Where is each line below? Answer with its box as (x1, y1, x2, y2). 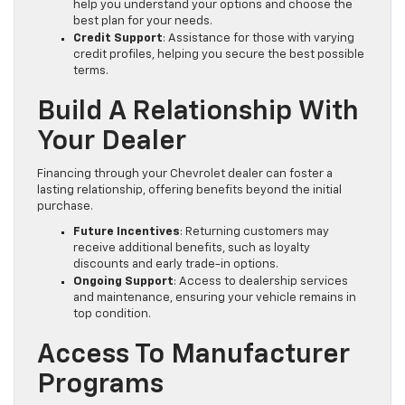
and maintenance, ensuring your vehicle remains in (73, 291, 356, 304)
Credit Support (73, 32, 163, 44)
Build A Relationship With (37, 98, 359, 126)
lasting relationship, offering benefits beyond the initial (37, 184, 342, 196)
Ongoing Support (73, 275, 174, 287)
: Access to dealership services (174, 275, 348, 287)
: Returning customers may (180, 225, 329, 238)
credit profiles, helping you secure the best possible (73, 48, 364, 61)
